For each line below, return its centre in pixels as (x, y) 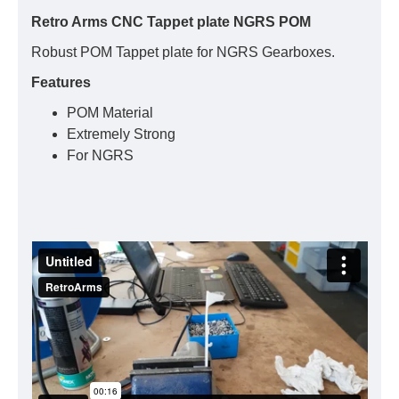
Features (61, 82)
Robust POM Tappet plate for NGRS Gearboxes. (185, 52)
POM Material (112, 113)
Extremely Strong (123, 134)
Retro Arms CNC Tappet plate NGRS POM (171, 22)
